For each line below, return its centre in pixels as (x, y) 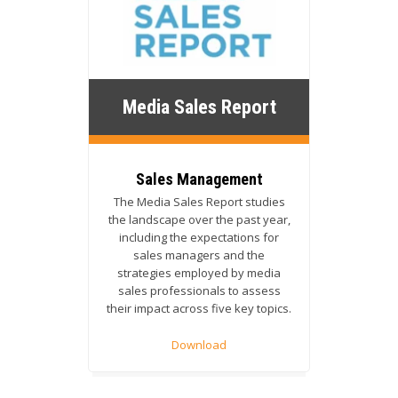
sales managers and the (199, 255)
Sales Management (199, 179)
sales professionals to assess (199, 290)
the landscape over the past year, (199, 219)
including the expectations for (199, 237)
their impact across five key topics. (199, 308)
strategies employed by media (199, 272)
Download (199, 344)
